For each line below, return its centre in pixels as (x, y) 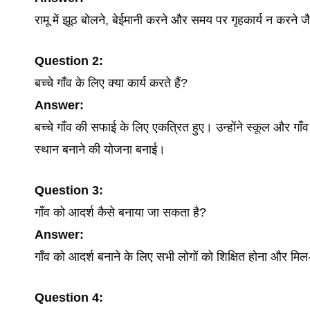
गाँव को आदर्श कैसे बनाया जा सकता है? (120, 212)
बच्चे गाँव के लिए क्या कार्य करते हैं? (111, 83)
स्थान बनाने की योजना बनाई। (100, 149)
